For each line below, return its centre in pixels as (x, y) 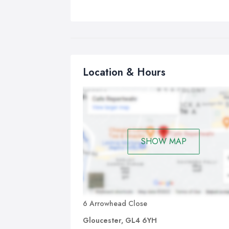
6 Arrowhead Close (115, 203)
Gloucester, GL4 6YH (120, 220)
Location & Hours (124, 72)
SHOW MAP (164, 142)
